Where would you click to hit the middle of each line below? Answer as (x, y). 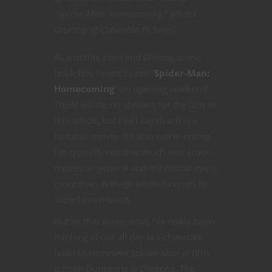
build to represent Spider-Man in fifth (131, 252)
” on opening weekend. (162, 88)
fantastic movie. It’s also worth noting (132, 136)
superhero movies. (93, 199)
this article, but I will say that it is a (126, 120)
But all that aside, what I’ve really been (134, 221)
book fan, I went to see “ (104, 73)
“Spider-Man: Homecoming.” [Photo (125, 13)
